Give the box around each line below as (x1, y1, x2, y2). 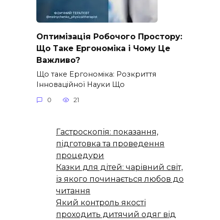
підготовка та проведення (56, 138, 165, 148)
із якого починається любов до (56, 174, 184, 184)
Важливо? (36, 55, 80, 65)
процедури (56, 150, 104, 160)
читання (56, 186, 90, 195)
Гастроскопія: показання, (56, 127, 158, 137)
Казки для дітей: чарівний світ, (56, 162, 183, 172)
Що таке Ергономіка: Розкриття (36, 69, 156, 79)
